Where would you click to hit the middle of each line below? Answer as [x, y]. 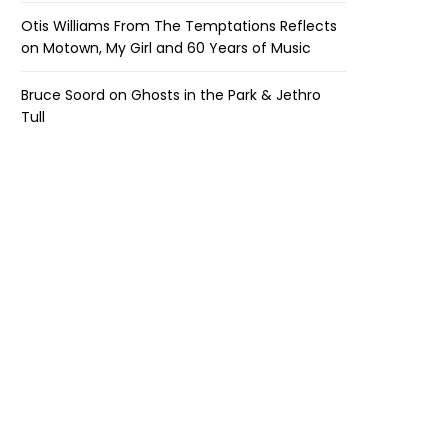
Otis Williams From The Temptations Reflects [179, 25]
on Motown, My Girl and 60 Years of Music [166, 47]
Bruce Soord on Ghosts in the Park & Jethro [171, 94]
